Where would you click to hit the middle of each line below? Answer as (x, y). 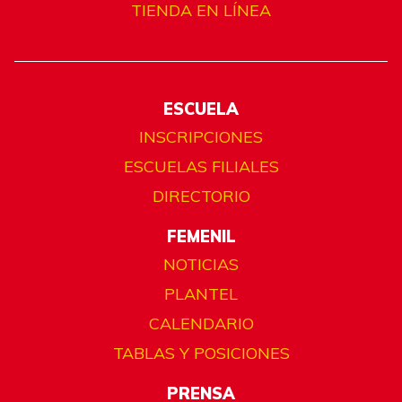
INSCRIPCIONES (201, 137)
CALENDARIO (201, 324)
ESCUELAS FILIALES (201, 167)
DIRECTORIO (201, 197)
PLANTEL (201, 294)
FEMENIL (201, 237)
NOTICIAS (201, 265)
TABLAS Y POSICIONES (201, 354)
